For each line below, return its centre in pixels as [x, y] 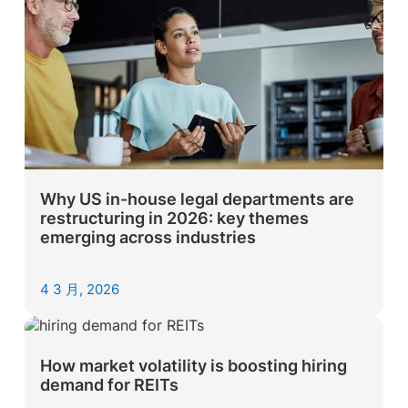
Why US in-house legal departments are [198, 199]
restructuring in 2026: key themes [175, 219]
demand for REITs [112, 384]
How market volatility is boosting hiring [194, 365]
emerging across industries [148, 238]
